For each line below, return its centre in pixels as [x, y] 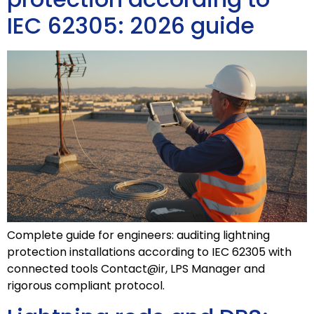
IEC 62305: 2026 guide [131, 26]
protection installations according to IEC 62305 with [149, 252]
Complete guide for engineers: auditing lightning [138, 235]
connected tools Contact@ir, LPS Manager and [136, 268]
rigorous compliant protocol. [86, 285]
